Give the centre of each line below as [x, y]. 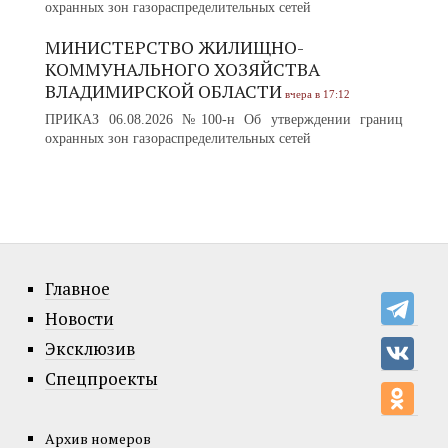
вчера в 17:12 [317, 93]
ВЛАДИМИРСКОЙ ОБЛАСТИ [163, 90]
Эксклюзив [90, 348]
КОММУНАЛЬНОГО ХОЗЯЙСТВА [182, 68]
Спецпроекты [101, 378]
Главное [77, 288]
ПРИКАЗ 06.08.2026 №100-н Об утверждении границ [224, 119]
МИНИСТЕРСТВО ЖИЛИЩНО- [174, 46]
